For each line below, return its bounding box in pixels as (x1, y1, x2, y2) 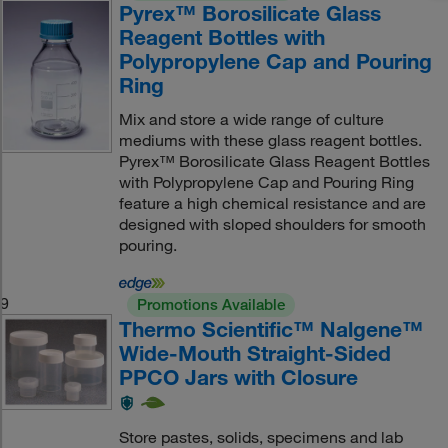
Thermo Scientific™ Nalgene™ (118, 315, 423, 342)
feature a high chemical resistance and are (118, 192, 426, 213)
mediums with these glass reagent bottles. (118, 129, 422, 150)
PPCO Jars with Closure (118, 363, 358, 390)
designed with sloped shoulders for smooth (118, 213, 426, 234)
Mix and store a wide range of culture (118, 108, 384, 129)
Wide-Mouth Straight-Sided (118, 339, 391, 366)
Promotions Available (136, 294, 285, 314)
